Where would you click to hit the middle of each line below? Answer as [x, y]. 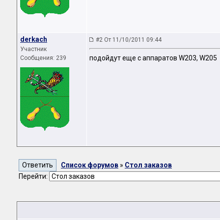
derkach [34, 39]
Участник [33, 49]
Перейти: [34, 176]
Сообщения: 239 [43, 58]
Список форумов [90, 165]
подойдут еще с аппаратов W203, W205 [153, 58]
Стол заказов [148, 165]
